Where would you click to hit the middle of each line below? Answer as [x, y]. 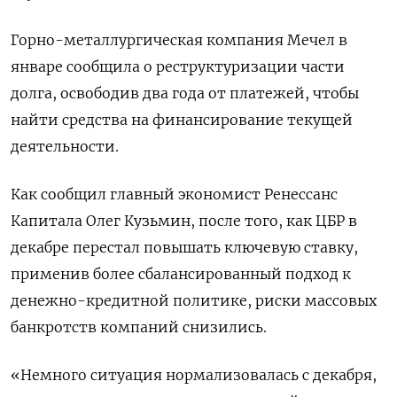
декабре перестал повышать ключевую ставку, [184, 247]
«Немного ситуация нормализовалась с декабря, [194, 375]
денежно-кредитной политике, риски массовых [194, 300]
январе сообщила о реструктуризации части [178, 66]
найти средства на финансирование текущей [182, 120]
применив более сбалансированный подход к [181, 274]
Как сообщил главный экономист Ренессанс [174, 194]
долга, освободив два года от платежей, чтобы [185, 93]
